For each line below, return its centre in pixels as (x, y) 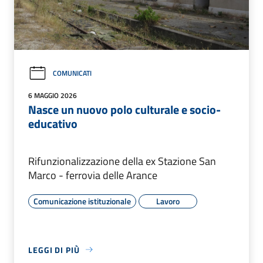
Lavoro (168, 201)
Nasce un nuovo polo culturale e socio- (124, 109)
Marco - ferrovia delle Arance (93, 175)
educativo (53, 123)
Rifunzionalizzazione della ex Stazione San (122, 161)
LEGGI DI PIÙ (54, 249)
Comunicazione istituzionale (82, 201)
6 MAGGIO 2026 (53, 95)
